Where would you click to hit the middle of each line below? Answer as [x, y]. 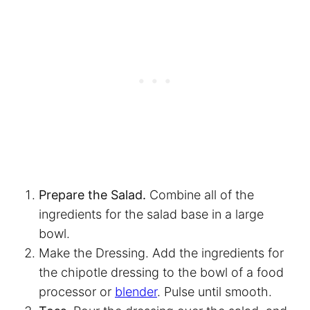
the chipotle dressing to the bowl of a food [161, 272]
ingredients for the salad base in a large [151, 214]
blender [136, 291]
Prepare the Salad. [94, 194]
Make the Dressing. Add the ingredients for [161, 253]
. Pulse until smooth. [216, 291]
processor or [77, 291]
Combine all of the [202, 194]
